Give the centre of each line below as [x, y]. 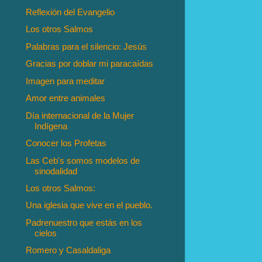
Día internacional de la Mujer [80, 115]
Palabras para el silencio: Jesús [87, 46]
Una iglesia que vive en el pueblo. [89, 205]
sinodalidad [56, 171]
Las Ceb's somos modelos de [83, 160]
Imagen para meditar [65, 81]
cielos [46, 233]
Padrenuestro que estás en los [84, 222]
